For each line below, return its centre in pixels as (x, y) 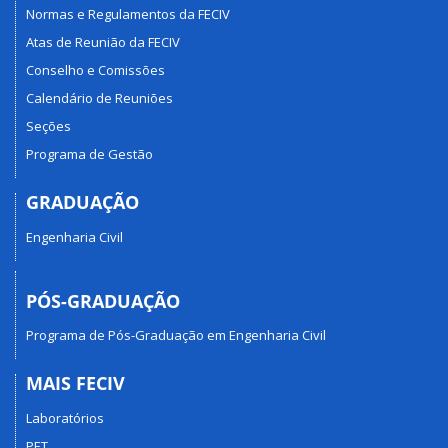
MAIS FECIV (75, 383)
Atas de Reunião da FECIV (103, 42)
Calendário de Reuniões (99, 98)
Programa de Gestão (89, 154)
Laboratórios (65, 417)
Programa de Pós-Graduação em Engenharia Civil (176, 335)
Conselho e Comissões (95, 70)
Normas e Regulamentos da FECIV (128, 14)
